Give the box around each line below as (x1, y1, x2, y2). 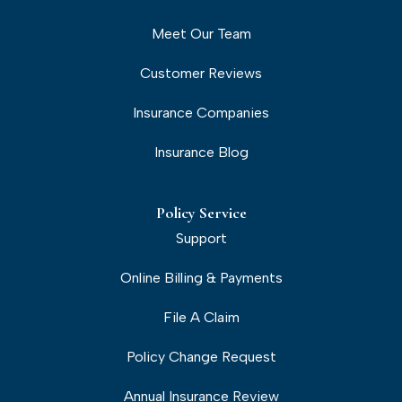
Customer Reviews (140, 65, 262, 82)
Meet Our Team (151, 25, 251, 42)
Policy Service (155, 204, 247, 223)
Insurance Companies (133, 104, 269, 121)
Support (175, 230, 227, 247)
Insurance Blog (153, 144, 249, 161)
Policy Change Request (126, 348, 276, 365)
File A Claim (162, 309, 240, 326)
